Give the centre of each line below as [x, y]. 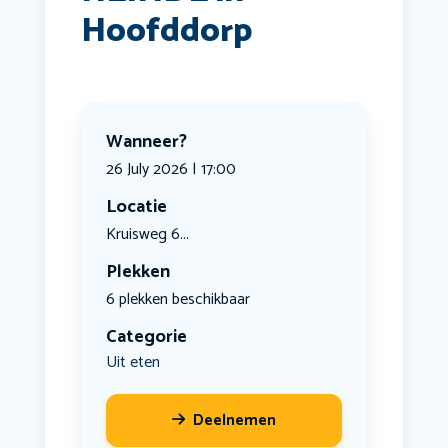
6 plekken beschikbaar [177, 300]
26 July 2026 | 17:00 [170, 170]
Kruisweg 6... [147, 235]
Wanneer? [146, 142]
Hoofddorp [166, 32]
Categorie [146, 337]
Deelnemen [234, 421]
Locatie [136, 207]
